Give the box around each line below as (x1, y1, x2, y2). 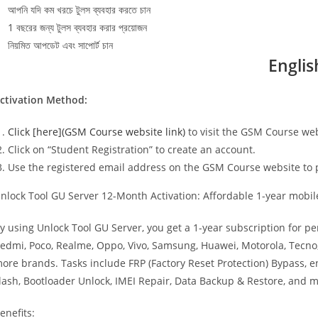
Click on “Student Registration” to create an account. (8, 143, 256, 156)
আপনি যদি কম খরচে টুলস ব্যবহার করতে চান (8, 3, 150, 16)
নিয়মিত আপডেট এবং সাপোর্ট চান (8, 38, 113, 52)
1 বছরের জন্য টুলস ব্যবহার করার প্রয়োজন (8, 21, 147, 34)
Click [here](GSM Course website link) (8, 125, 185, 138)
